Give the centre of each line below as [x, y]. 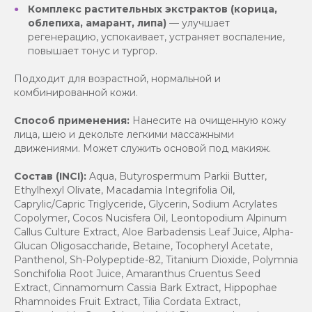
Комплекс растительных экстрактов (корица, [153, 9]
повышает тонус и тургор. [93, 51]
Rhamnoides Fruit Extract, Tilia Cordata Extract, [127, 302]
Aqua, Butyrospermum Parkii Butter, [177, 177]
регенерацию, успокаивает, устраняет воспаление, [156, 37]
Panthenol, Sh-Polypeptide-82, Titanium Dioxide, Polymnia [156, 260]
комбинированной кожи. [76, 93]
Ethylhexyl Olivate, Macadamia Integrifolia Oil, [124, 190]
